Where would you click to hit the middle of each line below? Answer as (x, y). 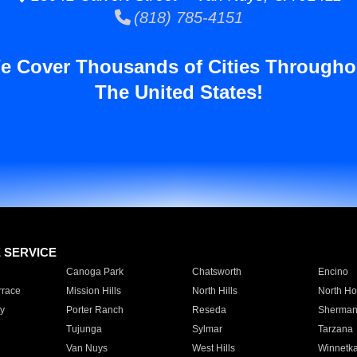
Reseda (209, 310)
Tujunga (84, 329)
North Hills (214, 291)
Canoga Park (94, 272)
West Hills (213, 348)
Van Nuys (86, 348)
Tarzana (335, 329)
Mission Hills (93, 291)
